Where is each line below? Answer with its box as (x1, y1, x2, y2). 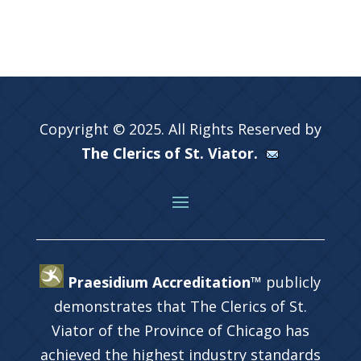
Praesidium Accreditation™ (64, 272, 263, 292)
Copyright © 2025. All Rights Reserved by (39, 118, 322, 139)
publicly (266, 272, 322, 292)
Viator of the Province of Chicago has (51, 320, 309, 340)
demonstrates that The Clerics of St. (53, 296, 307, 316)
